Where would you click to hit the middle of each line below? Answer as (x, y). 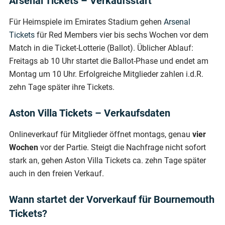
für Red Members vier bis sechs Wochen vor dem (122, 35)
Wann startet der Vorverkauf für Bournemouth (112, 199)
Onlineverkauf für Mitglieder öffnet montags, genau (101, 134)
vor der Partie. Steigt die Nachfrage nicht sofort (122, 147)
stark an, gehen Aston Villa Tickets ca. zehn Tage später (107, 160)
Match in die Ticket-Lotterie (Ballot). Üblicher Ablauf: (101, 48)
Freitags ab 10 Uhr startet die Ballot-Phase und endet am (109, 61)
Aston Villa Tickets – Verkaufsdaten (90, 113)
